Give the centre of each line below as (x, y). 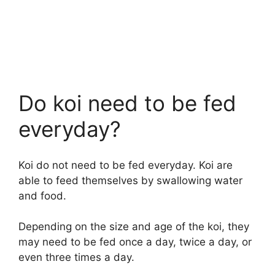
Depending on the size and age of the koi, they (134, 227)
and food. (42, 196)
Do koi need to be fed (127, 103)
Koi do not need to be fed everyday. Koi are (126, 165)
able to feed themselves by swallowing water (130, 180)
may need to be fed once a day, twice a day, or (135, 242)
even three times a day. (76, 258)
